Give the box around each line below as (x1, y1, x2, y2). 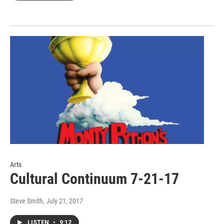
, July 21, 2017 (43, 197, 83, 205)
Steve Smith (10, 197, 43, 205)
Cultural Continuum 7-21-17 (10, 170, 179, 188)
